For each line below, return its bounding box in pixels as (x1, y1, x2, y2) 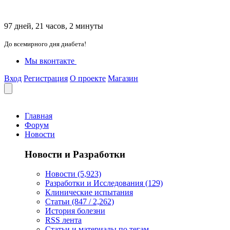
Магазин (108, 74, 138, 83)
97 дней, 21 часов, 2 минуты (4, 22, 103, 30)
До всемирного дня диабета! (4, 40, 86, 48)
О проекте (70, 74, 106, 83)
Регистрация (24, 74, 68, 83)
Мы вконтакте (25, 56, 74, 65)
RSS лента (45, 216, 82, 225)
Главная (25, 111, 52, 120)
